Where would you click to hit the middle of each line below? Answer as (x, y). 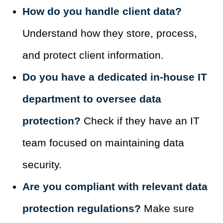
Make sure (167, 209)
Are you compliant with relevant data (115, 187)
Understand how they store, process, (110, 33)
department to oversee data (92, 99)
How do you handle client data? (102, 11)
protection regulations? (82, 209)
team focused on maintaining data (103, 143)
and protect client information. (93, 55)
